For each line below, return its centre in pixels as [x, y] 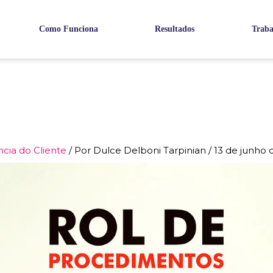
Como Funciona [69, 29]
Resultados [175, 29]
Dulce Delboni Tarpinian [151, 151]
